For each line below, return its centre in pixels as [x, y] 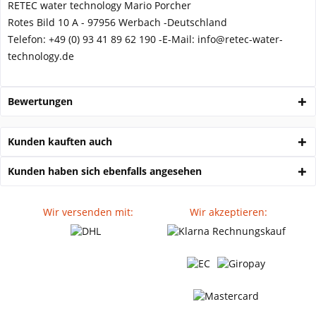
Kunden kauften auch [60, 141]
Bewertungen [40, 101]
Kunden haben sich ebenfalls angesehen [105, 171]
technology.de [41, 56]
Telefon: [27, 39]
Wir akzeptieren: [228, 212]
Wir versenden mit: [88, 212]
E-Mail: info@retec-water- [223, 39]
